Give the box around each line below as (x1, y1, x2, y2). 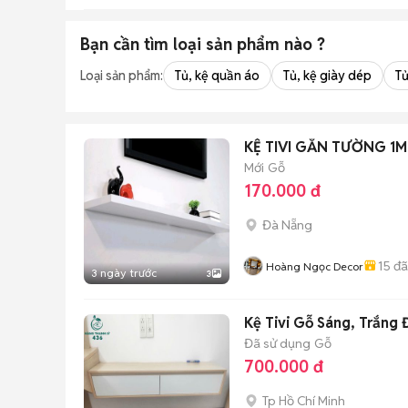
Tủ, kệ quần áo (175, 67, 260, 84)
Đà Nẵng (262, 217, 312, 233)
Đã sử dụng (244, 334, 311, 352)
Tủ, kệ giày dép (283, 67, 372, 84)
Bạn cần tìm (80, 34, 173, 55)
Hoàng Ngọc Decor (266, 260, 363, 273)
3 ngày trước (91, 266, 157, 280)
